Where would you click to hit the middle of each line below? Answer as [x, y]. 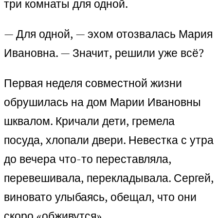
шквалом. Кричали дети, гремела [89, 121]
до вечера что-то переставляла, [88, 159]
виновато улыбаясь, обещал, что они [100, 197]
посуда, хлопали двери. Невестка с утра [109, 140]
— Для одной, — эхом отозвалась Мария [108, 34]
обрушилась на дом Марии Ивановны [102, 102]
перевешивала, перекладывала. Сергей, [109, 178]
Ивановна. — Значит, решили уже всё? [104, 53]
